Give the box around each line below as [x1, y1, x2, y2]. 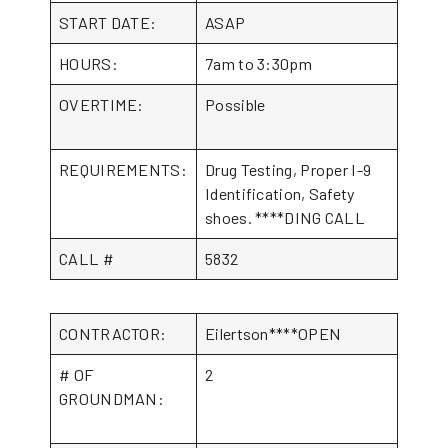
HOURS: [59, 54, 118, 73]
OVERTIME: [59, 95, 187, 114]
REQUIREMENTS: [59, 160, 187, 179]
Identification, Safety [205, 184, 355, 203]
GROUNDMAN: [59, 389, 188, 408]
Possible [205, 95, 266, 114]
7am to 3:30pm [205, 54, 312, 73]
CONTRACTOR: [59, 324, 167, 343]
